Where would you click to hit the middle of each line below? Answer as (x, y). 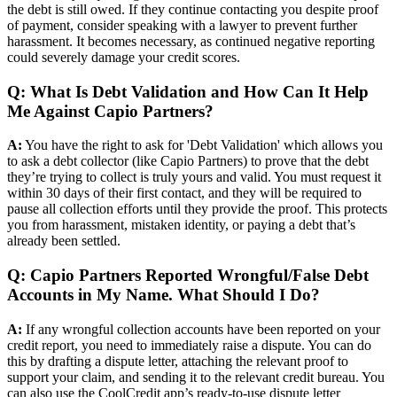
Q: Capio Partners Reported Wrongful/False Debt (188, 276)
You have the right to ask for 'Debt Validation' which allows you (202, 145)
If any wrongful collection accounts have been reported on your (201, 329)
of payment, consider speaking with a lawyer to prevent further (182, 25)
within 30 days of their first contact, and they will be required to (184, 193)
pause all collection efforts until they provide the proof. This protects (197, 209)
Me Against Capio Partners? (110, 111)
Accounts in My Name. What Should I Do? (163, 295)
